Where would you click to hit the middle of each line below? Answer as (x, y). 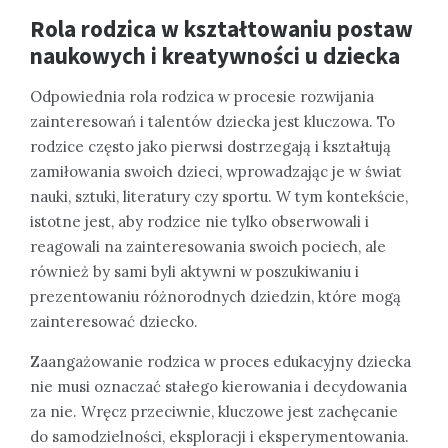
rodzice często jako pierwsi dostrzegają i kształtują (210, 147)
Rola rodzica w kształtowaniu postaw (221, 29)
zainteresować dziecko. (114, 322)
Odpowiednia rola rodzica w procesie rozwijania (202, 97)
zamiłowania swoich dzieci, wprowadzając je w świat (216, 172)
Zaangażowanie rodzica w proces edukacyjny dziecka (220, 362)
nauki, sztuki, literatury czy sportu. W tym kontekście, (219, 197)
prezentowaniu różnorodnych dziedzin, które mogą (215, 297)
